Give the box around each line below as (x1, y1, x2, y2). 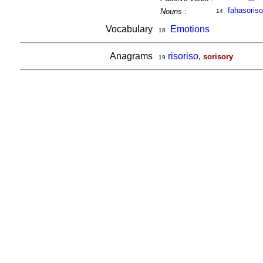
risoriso (167, 51, 198, 61)
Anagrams (109, 51, 155, 61)
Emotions (170, 24, 210, 34)
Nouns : (160, 7, 187, 16)
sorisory (203, 52, 233, 61)
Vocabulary (105, 24, 155, 34)
